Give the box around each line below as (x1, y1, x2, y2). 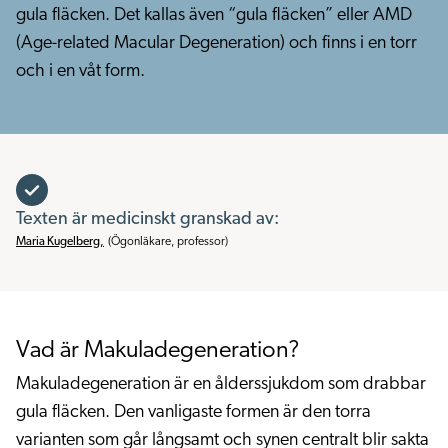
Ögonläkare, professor (111, 236, 225, 248)
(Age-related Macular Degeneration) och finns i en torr (16, 34, 417, 53)
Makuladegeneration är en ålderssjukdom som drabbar (16, 375, 426, 394)
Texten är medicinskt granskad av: (16, 210, 279, 229)
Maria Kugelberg (16, 236, 100, 248)
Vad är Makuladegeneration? (16, 339, 299, 363)
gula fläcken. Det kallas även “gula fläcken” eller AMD (16, 6, 412, 25)
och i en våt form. (16, 62, 145, 81)
